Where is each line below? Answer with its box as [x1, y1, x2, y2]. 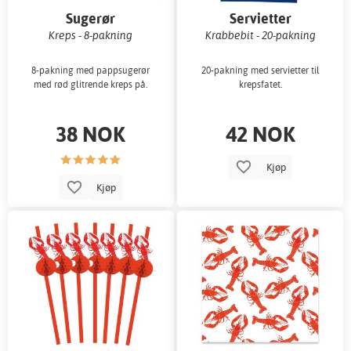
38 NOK [56, 120, 126, 148]
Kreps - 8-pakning [49, 27, 133, 42]
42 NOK [225, 120, 295, 148]
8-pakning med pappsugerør [31, 64, 150, 77]
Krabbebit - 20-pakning [204, 27, 316, 42]
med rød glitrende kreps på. [34, 78, 148, 91]
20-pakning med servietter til [201, 64, 320, 77]
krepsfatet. [238, 78, 282, 91]
